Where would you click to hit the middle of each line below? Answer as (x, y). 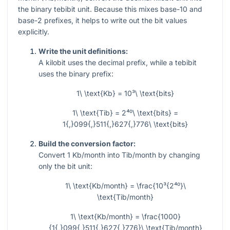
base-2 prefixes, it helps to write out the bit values (102, 21)
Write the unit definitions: (83, 51)
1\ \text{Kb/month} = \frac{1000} (125, 217)
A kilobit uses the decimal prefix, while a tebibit (118, 63)
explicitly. (34, 32)
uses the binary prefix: (76, 74)
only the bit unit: (65, 166)
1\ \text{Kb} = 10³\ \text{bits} (125, 93)
